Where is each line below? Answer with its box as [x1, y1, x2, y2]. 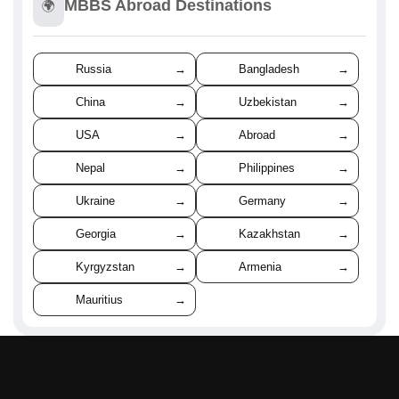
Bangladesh [239, 61, 299, 76]
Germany [239, 193, 286, 208]
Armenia [239, 259, 281, 273]
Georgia [76, 226, 116, 240]
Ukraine [76, 193, 115, 208]
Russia [76, 61, 111, 76]
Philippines [239, 160, 295, 175]
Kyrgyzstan [76, 259, 134, 273]
